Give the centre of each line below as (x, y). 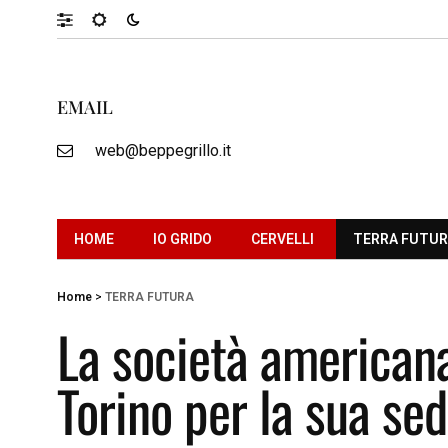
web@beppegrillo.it (162, 150)
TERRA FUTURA (149, 296)
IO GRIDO (182, 238)
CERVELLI (282, 238)
